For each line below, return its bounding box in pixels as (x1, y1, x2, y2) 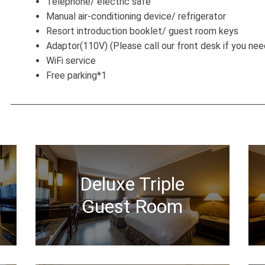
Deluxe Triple (80, 172, 185, 195)
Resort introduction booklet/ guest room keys (46, 25, 238, 37)
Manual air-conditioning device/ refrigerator (46, 10, 226, 22)
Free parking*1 (46, 69, 106, 81)
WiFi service (46, 54, 96, 66)
